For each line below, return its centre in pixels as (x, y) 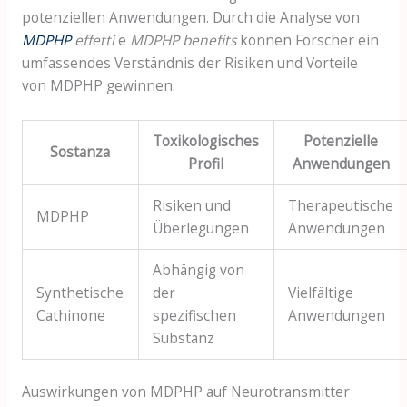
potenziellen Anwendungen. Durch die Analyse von (190, 18)
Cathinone (71, 315)
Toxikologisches (206, 140)
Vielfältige (321, 292)
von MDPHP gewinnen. (98, 86)
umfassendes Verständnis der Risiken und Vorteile (189, 63)
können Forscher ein (307, 40)
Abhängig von (199, 269)
